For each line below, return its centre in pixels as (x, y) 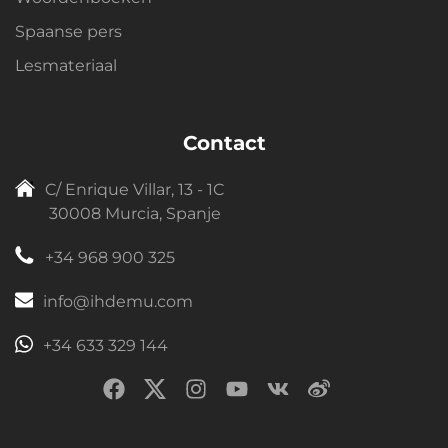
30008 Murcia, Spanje (134, 213)
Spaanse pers (68, 31)
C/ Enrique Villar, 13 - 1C (134, 189)
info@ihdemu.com (117, 301)
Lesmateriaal (66, 65)
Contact (224, 142)
